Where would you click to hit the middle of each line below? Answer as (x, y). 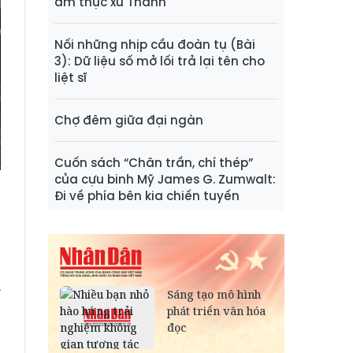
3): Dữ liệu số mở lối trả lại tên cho (160, 61)
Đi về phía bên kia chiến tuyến (147, 196)
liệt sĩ (71, 78)
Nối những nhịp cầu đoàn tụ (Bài (155, 45)
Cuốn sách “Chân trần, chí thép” (154, 163)
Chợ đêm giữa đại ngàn (129, 121)
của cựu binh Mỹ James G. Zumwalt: (165, 180)
